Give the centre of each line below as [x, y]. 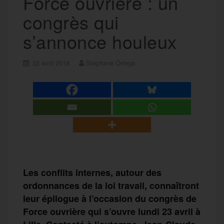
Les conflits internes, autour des [92, 172]
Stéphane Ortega [110, 62]
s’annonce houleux [100, 41]
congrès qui [71, 21]
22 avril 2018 [51, 62]
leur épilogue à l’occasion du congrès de [110, 198]
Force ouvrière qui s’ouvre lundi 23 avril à [112, 211]
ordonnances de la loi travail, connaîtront [111, 185]
